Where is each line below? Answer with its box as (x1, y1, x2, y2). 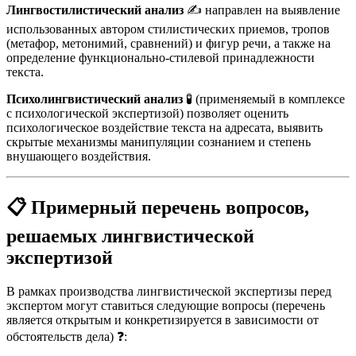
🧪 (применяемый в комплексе (183, 91, 345, 106)
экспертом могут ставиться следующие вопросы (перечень (6, 299, 325, 313)
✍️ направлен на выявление (184, 2, 340, 17)
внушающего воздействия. (6, 149, 151, 163)
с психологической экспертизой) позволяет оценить (6, 106, 288, 120)
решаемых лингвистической (6, 226, 254, 247)
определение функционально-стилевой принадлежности (6, 50, 315, 64)
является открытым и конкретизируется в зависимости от (6, 313, 319, 327)
